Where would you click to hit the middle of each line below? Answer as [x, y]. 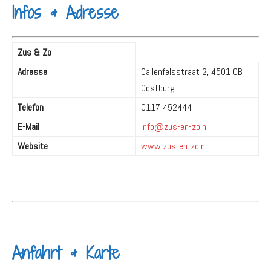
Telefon [31, 107]
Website [33, 146]
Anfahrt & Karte [66, 252]
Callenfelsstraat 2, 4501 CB [192, 71]
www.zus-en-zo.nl [174, 146]
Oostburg [158, 88]
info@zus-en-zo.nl [175, 126]
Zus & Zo [34, 52]
